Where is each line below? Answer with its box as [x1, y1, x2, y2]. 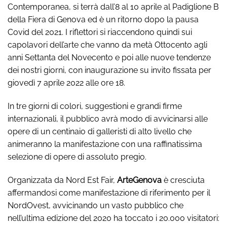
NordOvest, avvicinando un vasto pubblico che [8, 200, 183, 210]
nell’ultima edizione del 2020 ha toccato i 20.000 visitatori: [8, 213, 219, 223]
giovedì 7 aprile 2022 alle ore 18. [8, 78, 125, 88]
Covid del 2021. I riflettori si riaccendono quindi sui [8, 27, 192, 37]
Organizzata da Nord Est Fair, [8, 175, 117, 185]
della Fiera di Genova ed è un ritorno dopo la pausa [8, 15, 199, 24]
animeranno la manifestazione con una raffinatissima [8, 139, 202, 149]
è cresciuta [162, 175, 205, 185]
